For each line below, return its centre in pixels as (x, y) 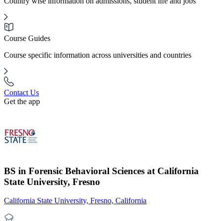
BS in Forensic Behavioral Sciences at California (101, 171)
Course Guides (27, 38)
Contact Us (21, 92)
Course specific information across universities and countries (98, 55)
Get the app (22, 101)
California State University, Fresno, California (75, 201)
